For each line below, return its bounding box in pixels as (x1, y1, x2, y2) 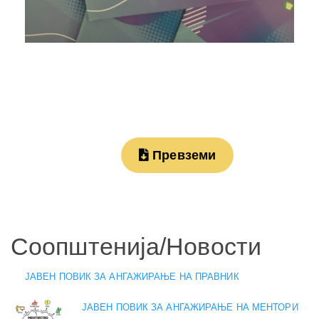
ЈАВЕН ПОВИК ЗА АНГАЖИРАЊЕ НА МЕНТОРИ (82, 301, 298, 313)
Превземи (149, 148, 216, 163)
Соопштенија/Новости (11, 233, 261, 261)
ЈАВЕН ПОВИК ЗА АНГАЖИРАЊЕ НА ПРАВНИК (25, 271, 239, 282)
